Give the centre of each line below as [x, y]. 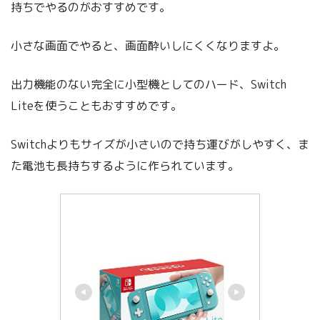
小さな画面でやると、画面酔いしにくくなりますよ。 [148, 46]
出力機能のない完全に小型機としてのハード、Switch [149, 85]
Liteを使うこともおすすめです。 [96, 106]
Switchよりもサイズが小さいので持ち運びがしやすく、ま [160, 145]
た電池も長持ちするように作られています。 [125, 166]
